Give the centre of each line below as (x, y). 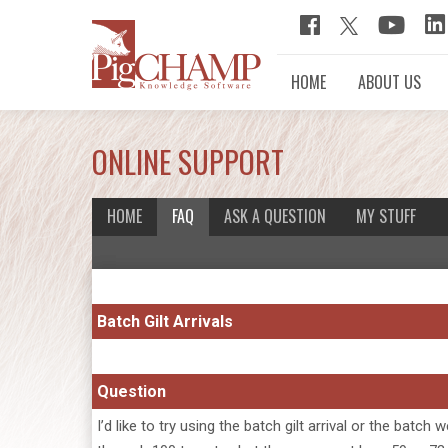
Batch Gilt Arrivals (165, 321)
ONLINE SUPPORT (188, 161)
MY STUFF (386, 216)
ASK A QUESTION (275, 216)
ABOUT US (389, 82)
